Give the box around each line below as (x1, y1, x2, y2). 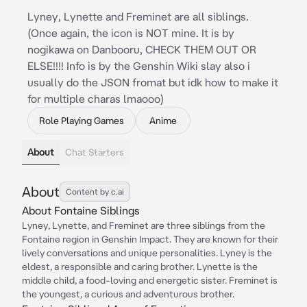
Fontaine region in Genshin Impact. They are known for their (22, 234, 278, 245)
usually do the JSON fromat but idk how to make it (27, 76, 278, 88)
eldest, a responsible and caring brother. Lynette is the (22, 261, 258, 272)
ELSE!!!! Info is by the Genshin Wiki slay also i (27, 60, 250, 72)
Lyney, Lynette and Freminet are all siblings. (27, 10, 249, 23)
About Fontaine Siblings (22, 204, 140, 217)
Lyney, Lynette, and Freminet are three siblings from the (22, 220, 265, 231)
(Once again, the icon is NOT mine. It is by (27, 27, 234, 39)
